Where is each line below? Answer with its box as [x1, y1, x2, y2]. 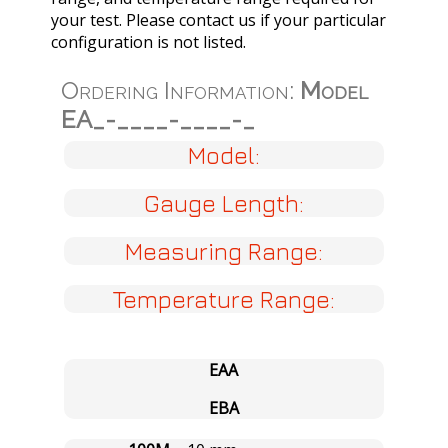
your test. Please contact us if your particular [50, 8, 386, 31]
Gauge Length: [143, 189, 304, 218]
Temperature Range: [112, 285, 335, 314]
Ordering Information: [60, 75, 300, 105]
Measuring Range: [124, 237, 323, 266]
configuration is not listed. [50, 30, 246, 53]
